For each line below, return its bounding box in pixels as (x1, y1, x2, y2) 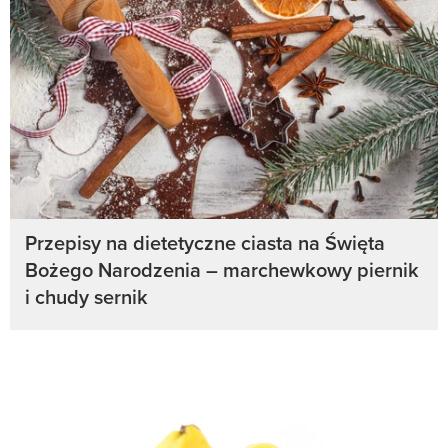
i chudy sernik (25, 282, 148, 312)
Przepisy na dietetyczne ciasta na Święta (25, 228, 385, 258)
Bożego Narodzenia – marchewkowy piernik (25, 255, 419, 285)
